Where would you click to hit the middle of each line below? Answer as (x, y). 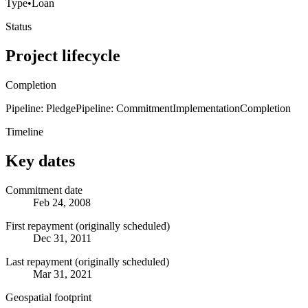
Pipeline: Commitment (124, 108)
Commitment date (44, 190)
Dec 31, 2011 (62, 238)
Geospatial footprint (48, 297)
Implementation (206, 108)
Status (19, 26)
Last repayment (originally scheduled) (87, 261)
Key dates (40, 161)
